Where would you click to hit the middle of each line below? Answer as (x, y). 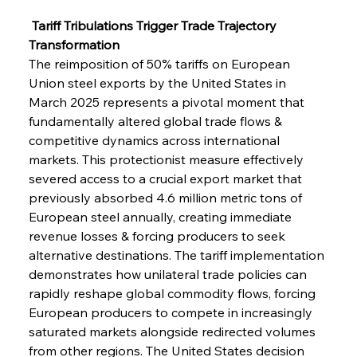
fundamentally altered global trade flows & (157, 121)
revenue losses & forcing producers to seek (158, 235)
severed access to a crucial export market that (167, 178)
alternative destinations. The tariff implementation (178, 255)
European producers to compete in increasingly (172, 312)
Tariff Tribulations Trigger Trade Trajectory (154, 25)
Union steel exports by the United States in (159, 82)
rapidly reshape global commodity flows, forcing (173, 293)
